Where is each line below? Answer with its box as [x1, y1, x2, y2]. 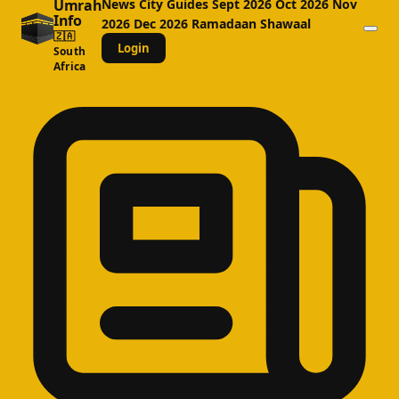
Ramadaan [191, 15, 261, 32]
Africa [53, 59, 86, 74]
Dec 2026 [134, 15, 192, 32]
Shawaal [260, 15, 312, 32]
